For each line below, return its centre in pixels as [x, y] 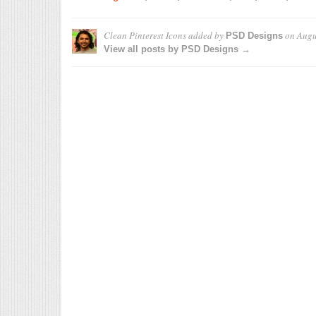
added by [206, 35]
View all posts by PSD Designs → [177, 49]
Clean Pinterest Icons [145, 35]
